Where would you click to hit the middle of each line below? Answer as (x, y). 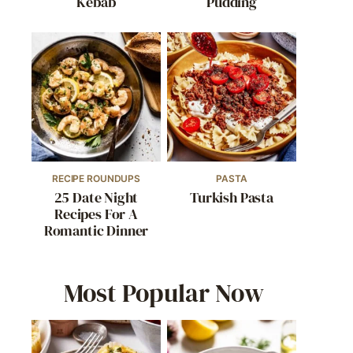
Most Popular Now (164, 293)
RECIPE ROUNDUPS (96, 178)
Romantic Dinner (96, 230)
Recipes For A (96, 214)
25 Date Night (96, 197)
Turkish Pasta (232, 197)
